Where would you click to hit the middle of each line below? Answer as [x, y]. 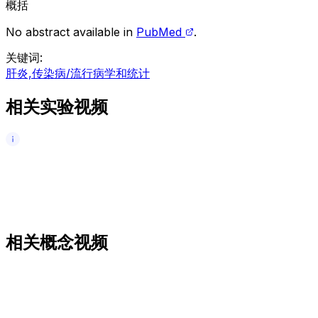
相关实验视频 [57, 106]
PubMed [161, 32]
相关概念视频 [57, 243]
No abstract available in [69, 32]
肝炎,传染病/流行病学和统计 [78, 73]
